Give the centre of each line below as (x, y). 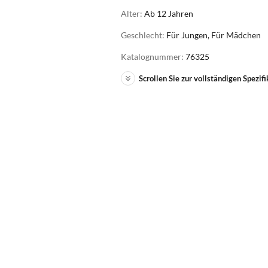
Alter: (133, 13)
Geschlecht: (144, 35)
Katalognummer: (153, 57)
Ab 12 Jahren (169, 13)
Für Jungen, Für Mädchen (214, 35)
